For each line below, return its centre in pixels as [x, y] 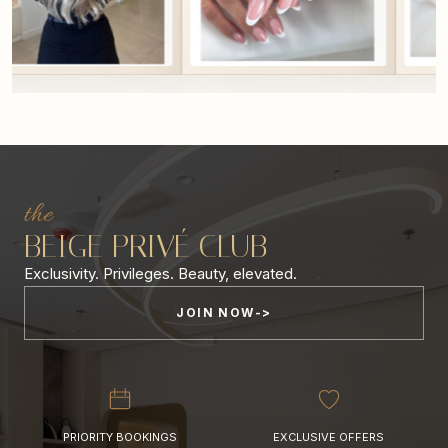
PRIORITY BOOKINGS [119, 436]
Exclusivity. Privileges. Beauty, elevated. [160, 273]
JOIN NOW [215, 313]
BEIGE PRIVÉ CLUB [145, 246]
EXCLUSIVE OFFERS [328, 436]
